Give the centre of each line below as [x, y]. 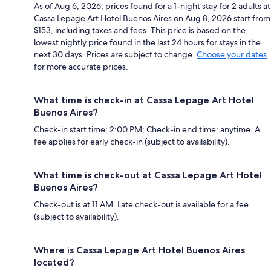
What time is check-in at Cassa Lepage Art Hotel [144, 100]
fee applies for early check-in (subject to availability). [132, 141]
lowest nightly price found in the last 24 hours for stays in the [147, 42]
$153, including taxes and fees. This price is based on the [140, 30]
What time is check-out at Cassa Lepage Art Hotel [148, 175]
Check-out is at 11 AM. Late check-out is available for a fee [141, 204]
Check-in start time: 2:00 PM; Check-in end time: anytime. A [147, 129]
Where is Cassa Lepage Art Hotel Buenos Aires [139, 250]
